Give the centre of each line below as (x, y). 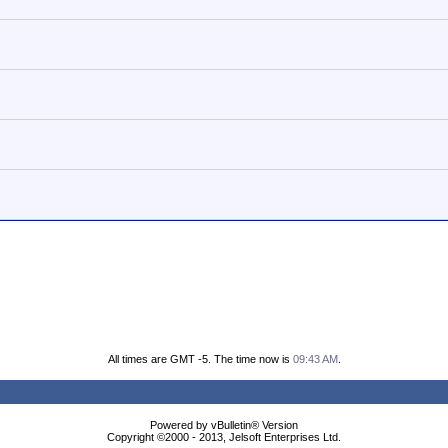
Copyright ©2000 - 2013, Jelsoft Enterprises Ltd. (224, 437)
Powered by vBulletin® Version (224, 425)
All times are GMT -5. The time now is (200, 359)
